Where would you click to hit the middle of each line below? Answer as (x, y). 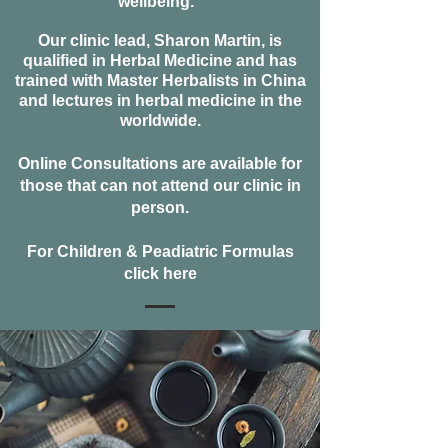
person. (160, 207)
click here (160, 273)
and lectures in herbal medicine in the (160, 100)
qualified (55, 60)
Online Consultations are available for (160, 163)
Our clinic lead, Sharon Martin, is (160, 40)
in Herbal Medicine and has (192, 60)
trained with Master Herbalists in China (160, 80)
